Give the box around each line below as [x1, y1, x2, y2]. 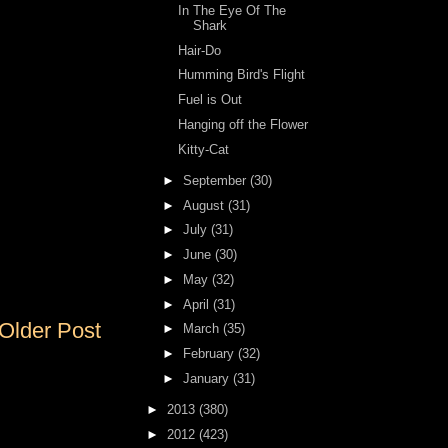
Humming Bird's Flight [178, 67, 306, 83]
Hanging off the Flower [178, 116, 309, 132]
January [182, 370, 233, 386]
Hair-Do [178, 42, 222, 58]
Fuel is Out [178, 92, 243, 107]
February [182, 346, 238, 361]
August [182, 197, 228, 213]
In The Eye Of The [178, 2, 287, 18]
